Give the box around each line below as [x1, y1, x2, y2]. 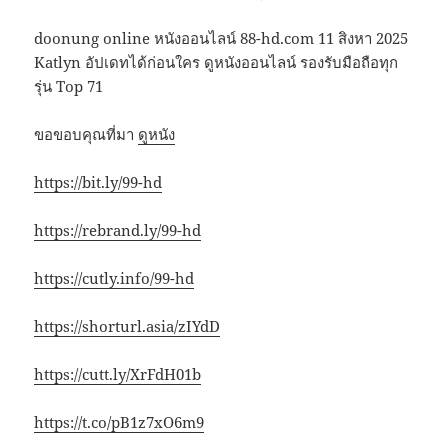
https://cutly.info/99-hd [34, 267, 195, 288]
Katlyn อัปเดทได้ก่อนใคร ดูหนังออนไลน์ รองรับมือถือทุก [34, 51, 399, 72]
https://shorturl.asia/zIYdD [34, 315, 221, 336]
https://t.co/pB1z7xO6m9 [34, 411, 205, 432]
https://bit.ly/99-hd [34, 171, 163, 192]
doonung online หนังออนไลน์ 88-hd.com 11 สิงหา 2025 [34, 27, 409, 48]
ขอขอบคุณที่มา [34, 123, 139, 144]
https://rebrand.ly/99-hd [34, 219, 202, 240]
